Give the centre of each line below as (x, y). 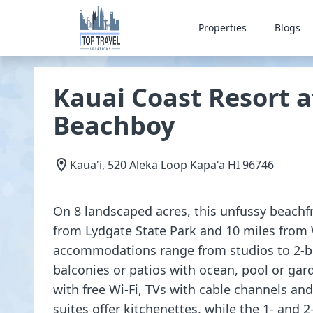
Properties (222, 28)
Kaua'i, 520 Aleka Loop (129, 165)
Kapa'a (208, 165)
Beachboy (114, 125)
